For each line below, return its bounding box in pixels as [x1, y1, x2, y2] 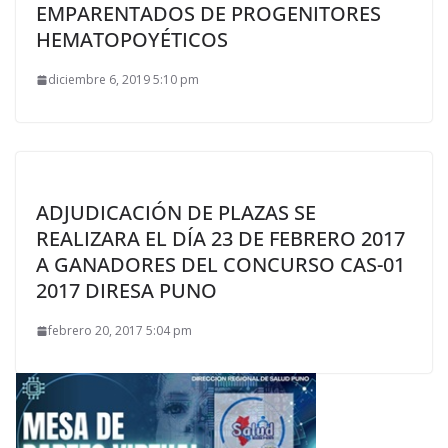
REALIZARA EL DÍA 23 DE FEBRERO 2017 [36, 225, 405, 253]
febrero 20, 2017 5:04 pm [48, 322, 192, 340]
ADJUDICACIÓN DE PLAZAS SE [36, 199, 316, 227]
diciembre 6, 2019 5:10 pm [48, 71, 199, 89]
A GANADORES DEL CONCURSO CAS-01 [36, 251, 405, 279]
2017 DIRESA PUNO [36, 277, 217, 305]
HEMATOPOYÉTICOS [36, 26, 228, 54]
